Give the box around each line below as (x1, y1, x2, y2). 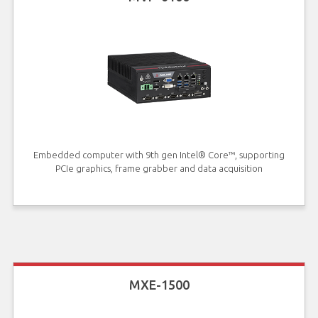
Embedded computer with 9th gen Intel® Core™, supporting (33, 150, 285, 160)
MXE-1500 (128, 277, 190, 292)
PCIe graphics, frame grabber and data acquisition (55, 163, 263, 174)
